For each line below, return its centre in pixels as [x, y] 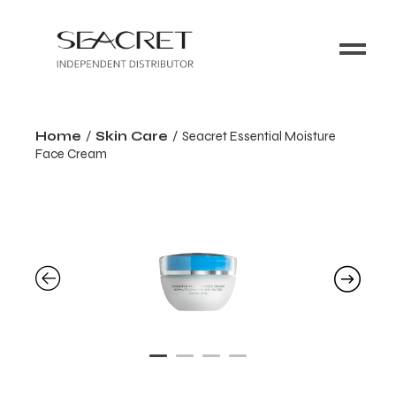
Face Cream [72, 153]
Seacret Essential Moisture [259, 136]
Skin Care [132, 136]
